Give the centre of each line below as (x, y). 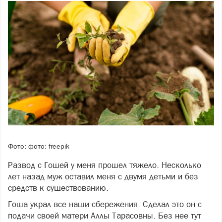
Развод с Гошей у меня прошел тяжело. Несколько (105, 165)
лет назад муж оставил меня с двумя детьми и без (103, 176)
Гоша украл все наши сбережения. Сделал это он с (105, 204)
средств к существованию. (58, 188)
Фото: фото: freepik (39, 146)
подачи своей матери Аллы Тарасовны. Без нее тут (105, 215)
